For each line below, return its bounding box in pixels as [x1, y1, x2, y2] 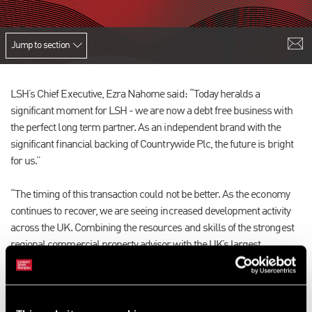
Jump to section [11, 40, 70, 50]
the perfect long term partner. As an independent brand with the [10, 123, 281, 134]
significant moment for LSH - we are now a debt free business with [10, 106, 292, 117]
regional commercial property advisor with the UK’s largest [10, 240, 261, 251]
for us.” [10, 156, 41, 167]
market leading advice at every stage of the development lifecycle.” [10, 273, 288, 284]
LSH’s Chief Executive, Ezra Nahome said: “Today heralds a [10, 89, 260, 100]
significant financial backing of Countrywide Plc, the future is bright [10, 139, 293, 150]
